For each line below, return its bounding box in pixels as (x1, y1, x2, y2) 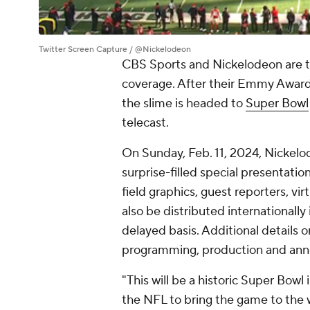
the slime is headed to (122, 95, 246, 112)
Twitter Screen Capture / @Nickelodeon (39, 44, 191, 55)
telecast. (122, 115, 169, 131)
